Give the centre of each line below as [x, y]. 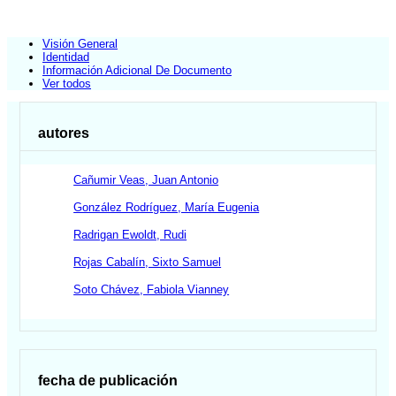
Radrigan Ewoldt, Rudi [130, 235]
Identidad [66, 57]
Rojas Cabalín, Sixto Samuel [148, 263]
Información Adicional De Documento [137, 70]
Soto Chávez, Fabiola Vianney [152, 290]
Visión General [80, 43]
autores [64, 133]
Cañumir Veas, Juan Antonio [146, 180]
